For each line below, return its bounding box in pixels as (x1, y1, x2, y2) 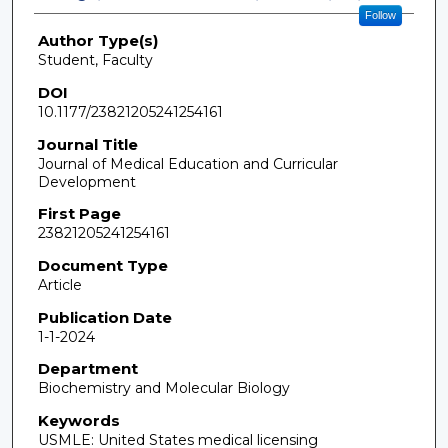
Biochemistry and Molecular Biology (37, 379, 290, 398)
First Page (37, 204, 121, 224)
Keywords (37, 410, 120, 430)
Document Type (37, 256, 168, 275)
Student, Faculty (37, 51, 153, 70)
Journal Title (37, 134, 138, 154)
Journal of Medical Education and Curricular (37, 154, 338, 173)
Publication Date (37, 307, 172, 327)
